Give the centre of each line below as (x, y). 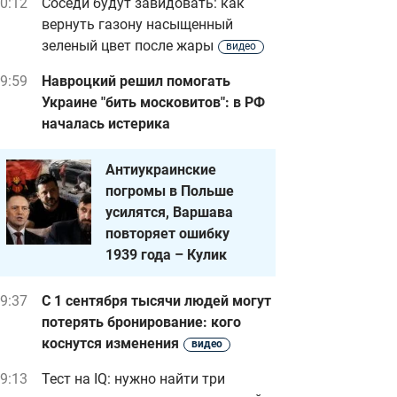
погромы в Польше (170, 191)
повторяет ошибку (167, 234)
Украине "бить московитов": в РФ (153, 102)
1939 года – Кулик (166, 255)
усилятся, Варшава (169, 212)
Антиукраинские (161, 170)
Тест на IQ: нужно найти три (133, 379)
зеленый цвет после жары (128, 46)
